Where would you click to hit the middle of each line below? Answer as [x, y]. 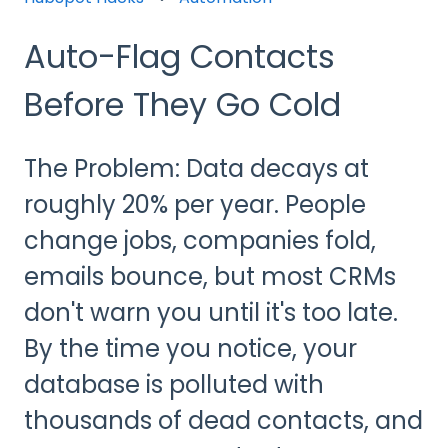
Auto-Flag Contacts [179, 56]
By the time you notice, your [190, 349]
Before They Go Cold [182, 104]
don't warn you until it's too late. [211, 313]
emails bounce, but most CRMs [210, 277]
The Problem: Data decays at [196, 169]
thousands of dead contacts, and [223, 421]
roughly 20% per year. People [195, 205]
